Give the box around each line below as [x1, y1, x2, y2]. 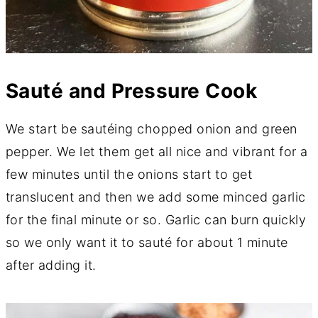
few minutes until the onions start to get [5, 166, 253, 182]
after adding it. [5, 257, 97, 273]
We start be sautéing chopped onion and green [5, 121, 297, 136]
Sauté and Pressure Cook [5, 78, 258, 103]
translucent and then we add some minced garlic [5, 189, 306, 204]
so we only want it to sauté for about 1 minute [5, 234, 288, 250]
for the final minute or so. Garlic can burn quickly [5, 212, 307, 227]
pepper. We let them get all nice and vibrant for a [5, 143, 308, 159]
